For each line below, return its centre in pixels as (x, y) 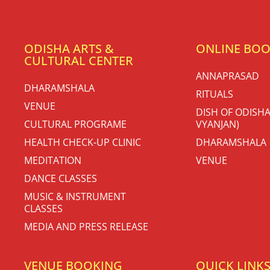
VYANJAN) (218, 124)
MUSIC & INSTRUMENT (75, 196)
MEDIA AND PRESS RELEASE (86, 226)
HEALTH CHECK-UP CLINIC (83, 142)
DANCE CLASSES (61, 178)
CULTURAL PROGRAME (75, 124)
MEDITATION (53, 160)
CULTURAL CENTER (79, 60)
